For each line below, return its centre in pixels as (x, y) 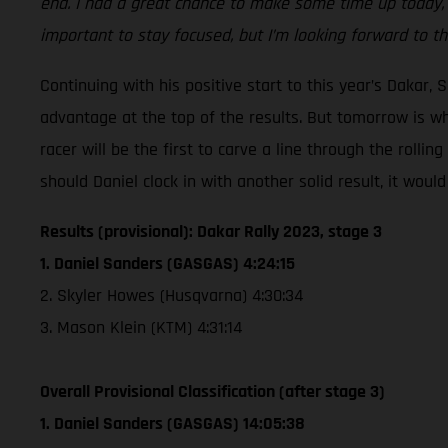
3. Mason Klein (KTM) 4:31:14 (141, 327)
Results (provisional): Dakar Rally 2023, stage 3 (211, 231)
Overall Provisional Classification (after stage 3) (212, 391)
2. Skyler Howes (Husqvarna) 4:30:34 (171, 295)
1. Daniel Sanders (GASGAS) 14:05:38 (172, 423)
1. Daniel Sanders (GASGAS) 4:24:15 (167, 263)
